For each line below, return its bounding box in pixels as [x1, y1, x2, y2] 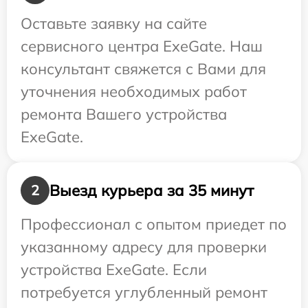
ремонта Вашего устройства [21, 104, 227, 124]
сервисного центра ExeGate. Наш [21, 36, 263, 56]
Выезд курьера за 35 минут [49, 180, 254, 200]
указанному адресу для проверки [21, 237, 267, 257]
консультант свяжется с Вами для [21, 59, 266, 79]
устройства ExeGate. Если [21, 260, 207, 280]
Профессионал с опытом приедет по [21, 214, 287, 234]
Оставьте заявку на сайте [21, 14, 207, 34]
